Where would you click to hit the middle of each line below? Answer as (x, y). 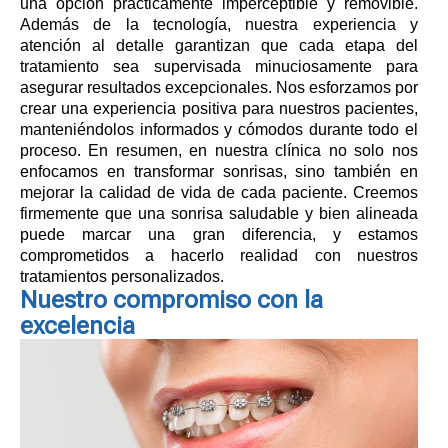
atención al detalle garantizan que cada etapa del (219, 45)
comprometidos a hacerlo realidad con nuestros (219, 255)
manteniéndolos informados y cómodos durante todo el (219, 129)
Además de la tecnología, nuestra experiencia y (219, 24)
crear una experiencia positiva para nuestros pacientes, (219, 108)
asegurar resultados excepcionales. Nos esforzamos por (219, 87)
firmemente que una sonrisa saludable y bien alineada (219, 213)
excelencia (77, 325)
